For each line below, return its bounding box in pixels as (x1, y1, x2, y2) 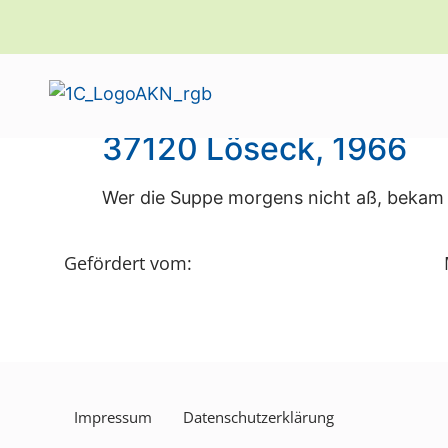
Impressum (73, 407, 152, 428)
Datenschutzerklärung (182, 407, 334, 428)
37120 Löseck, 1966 (102, 129, 407, 168)
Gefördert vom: (63, 250, 192, 275)
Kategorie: (102, 65, 311, 114)
